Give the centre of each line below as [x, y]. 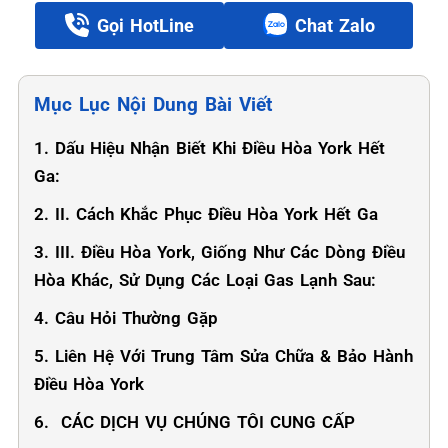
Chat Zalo [334, 25]
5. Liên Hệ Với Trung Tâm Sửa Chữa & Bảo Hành [223, 356]
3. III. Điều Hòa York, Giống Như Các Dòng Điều [219, 252]
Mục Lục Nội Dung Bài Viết [153, 104]
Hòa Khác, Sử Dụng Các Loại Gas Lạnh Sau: [205, 280]
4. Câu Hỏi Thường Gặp [126, 318]
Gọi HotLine [145, 25]
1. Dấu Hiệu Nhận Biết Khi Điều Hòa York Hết [209, 148]
